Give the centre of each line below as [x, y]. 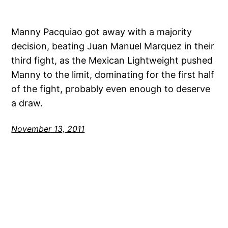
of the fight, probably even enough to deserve [111, 89]
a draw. [27, 103]
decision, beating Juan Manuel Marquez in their [113, 46]
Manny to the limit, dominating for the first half [113, 74]
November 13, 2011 [48, 129]
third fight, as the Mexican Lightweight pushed [112, 60]
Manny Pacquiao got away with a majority [102, 32]
